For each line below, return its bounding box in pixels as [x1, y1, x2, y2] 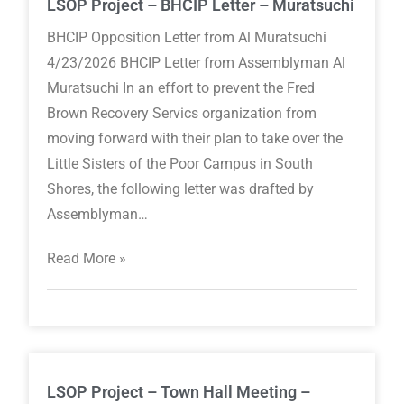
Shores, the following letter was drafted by [47, 180, 315, 198]
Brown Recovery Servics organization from [47, 105, 317, 123]
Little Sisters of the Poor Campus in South [47, 155, 314, 173]
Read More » [47, 250, 127, 268]
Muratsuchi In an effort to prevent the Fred [47, 79, 316, 97]
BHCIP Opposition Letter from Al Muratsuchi [47, 29, 327, 47]
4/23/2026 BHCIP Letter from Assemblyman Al [47, 54, 346, 72]
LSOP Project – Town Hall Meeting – [47, 382, 311, 402]
